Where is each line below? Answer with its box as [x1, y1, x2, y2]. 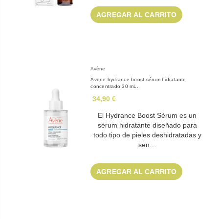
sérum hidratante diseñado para [97, 121, 197, 130]
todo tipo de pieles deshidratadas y [93, 131, 201, 139]
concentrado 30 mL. [90, 84, 138, 89]
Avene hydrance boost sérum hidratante [90, 77, 186, 83]
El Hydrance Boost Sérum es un [98, 111, 197, 120]
